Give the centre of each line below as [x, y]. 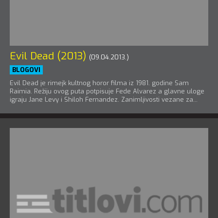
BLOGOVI [26, 70]
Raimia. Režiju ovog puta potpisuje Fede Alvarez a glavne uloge [107, 91]
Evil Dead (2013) [48, 56]
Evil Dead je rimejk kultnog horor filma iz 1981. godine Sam [99, 83]
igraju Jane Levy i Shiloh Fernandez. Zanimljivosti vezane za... [104, 100]
